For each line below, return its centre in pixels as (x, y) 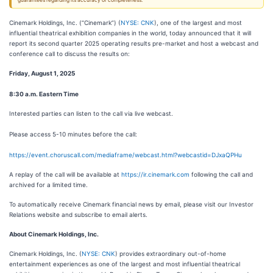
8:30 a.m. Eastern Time (44, 94)
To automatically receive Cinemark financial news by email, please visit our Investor (131, 204)
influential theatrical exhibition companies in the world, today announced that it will (130, 33)
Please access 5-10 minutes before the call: (73, 134)
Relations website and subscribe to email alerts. (78, 214)
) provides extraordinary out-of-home (171, 253)
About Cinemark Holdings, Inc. (54, 234)
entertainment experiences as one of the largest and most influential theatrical (125, 264)
